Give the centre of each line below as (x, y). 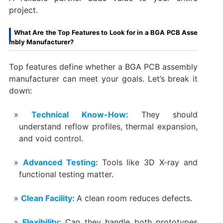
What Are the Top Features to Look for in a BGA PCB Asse (106, 32)
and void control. (51, 138)
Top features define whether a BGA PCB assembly (103, 66)
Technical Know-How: (86, 114)
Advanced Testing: (62, 162)
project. (23, 10)
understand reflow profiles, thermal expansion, (108, 126)
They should (169, 114)
